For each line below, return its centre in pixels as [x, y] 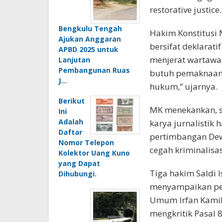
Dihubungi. [78, 173]
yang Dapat [79, 163]
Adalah [71, 121]
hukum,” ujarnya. [183, 86]
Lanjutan [74, 59]
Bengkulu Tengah [90, 28]
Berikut [72, 101]
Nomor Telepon [86, 142]
